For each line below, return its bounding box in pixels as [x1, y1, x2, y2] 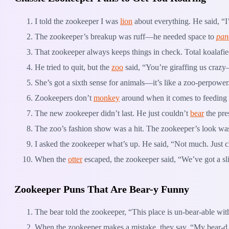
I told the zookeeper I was [35, 16, 120, 26]
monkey [94, 93, 120, 102]
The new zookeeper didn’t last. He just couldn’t [35, 108, 190, 118]
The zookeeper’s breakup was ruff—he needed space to [35, 32, 216, 41]
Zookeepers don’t [35, 93, 94, 102]
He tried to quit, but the [35, 62, 111, 72]
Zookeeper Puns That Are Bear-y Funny [14, 183, 189, 195]
